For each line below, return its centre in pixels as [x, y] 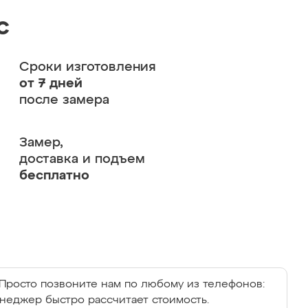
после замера [64, 100]
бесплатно [54, 176]
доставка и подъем [82, 159]
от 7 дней [51, 84]
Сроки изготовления [87, 67]
